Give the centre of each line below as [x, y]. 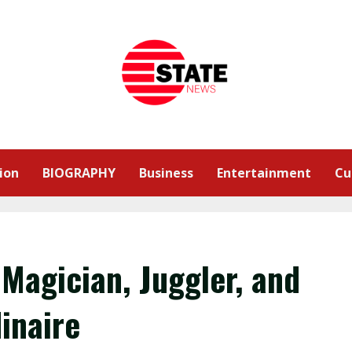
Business [166, 173]
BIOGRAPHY [79, 173]
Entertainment [264, 173]
